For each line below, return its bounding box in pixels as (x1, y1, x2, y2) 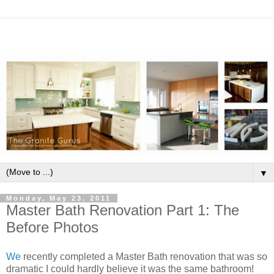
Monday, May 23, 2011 (6, 194, 111, 202)
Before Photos (6, 218, 98, 235)
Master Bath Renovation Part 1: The (6, 201, 239, 218)
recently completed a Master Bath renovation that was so (21, 251, 267, 262)
